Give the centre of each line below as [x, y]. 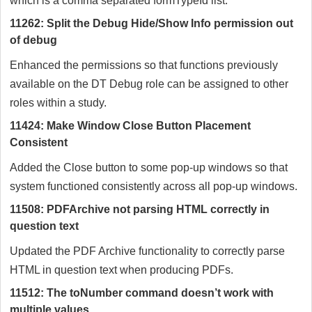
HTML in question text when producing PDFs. [122, 270]
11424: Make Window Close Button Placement [130, 126]
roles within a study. [58, 103]
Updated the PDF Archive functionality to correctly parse [147, 251]
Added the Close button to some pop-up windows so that [149, 168]
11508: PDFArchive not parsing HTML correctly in [140, 210]
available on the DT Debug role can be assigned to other [149, 84]
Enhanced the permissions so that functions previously [144, 65]
